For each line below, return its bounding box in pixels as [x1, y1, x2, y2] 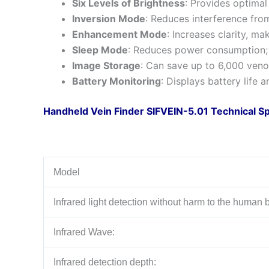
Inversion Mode [72, 12, 145, 25]
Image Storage [72, 59, 141, 71]
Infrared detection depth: [53, 256, 156, 267]
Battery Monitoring [72, 74, 161, 87]
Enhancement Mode [72, 28, 167, 40]
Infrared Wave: [53, 226, 115, 237]
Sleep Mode [72, 43, 128, 56]
